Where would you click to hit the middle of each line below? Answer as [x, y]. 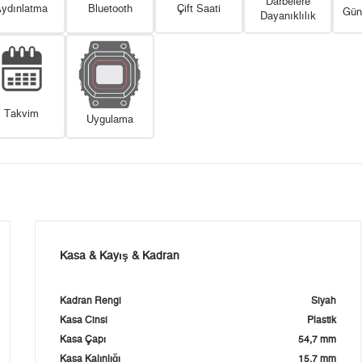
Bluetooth [110, 9]
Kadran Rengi [91, 301]
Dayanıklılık [288, 16]
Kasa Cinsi [84, 320]
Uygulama [110, 120]
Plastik [321, 320]
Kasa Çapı [83, 340]
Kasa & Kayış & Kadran [120, 257]
